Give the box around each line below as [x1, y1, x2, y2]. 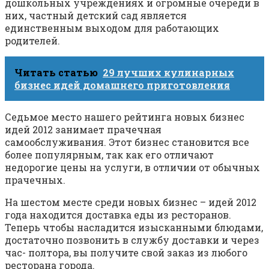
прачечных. [5, 174, 65, 187]
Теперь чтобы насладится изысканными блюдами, [5, 221, 263, 234]
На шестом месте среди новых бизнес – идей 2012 [5, 196, 256, 209]
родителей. [5, 34, 60, 47]
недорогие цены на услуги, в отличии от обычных [5, 161, 260, 174]
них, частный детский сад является [5, 9, 187, 22]
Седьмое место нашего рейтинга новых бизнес [5, 110, 244, 124]
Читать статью [14, 66, 98, 79]
